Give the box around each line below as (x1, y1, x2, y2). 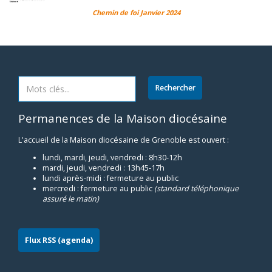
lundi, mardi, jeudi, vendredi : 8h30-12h (42, 152, 182, 163)
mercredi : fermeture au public (42, 183, 154, 194)
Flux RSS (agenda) (25, 234, 93, 245)
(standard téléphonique (154, 183, 239, 194)
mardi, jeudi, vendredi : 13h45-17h (42, 163, 165, 174)
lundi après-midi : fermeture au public (42, 173, 178, 184)
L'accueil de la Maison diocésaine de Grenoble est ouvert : (18, 135, 229, 145)
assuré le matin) (42, 194, 99, 205)
